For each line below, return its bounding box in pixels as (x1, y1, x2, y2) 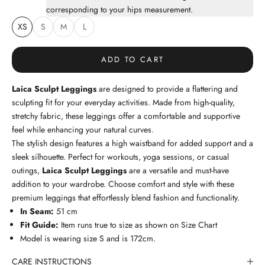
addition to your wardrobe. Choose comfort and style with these (12, 177, 234, 190)
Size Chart (179, 218, 217, 231)
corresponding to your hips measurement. (46, 3, 193, 15)
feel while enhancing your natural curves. (12, 123, 156, 135)
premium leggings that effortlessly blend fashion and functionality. (12, 191, 240, 203)
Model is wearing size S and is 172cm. (20, 232, 156, 244)
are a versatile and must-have (127, 164, 229, 176)
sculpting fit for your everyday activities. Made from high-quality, (12, 96, 235, 108)
